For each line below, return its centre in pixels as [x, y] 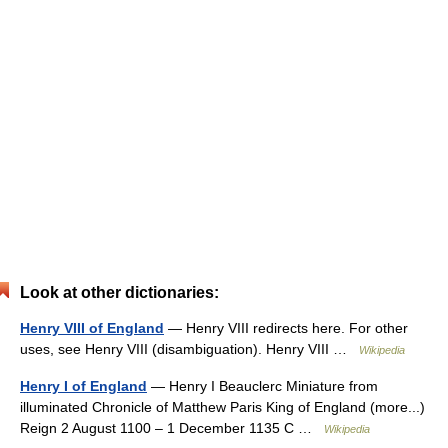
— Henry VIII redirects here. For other [286, 327]
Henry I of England [83, 385]
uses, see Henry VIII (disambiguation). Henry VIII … [189, 348]
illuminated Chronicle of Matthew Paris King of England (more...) [222, 406]
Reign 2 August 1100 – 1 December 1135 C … [172, 427]
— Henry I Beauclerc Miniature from [262, 385]
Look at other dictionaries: [119, 292]
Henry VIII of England [92, 327]
